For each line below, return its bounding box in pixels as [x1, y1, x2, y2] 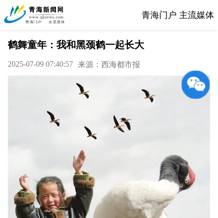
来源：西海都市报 [78, 60, 140, 69]
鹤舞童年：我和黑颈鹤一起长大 [8, 39, 144, 50]
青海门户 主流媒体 [142, 10, 214, 20]
